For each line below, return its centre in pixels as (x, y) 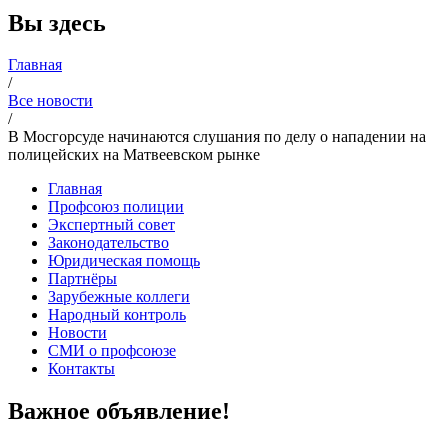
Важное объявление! (119, 411)
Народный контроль (117, 315)
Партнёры (82, 279)
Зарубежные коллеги (119, 297)
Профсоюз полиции (116, 207)
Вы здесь (57, 22)
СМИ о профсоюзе (112, 351)
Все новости (50, 101)
